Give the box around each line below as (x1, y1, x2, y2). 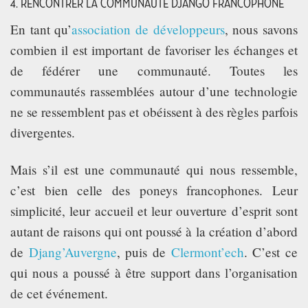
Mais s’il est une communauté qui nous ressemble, (10, 161, 298, 179)
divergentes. (10, 124, 75, 142)
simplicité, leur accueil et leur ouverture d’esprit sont (10, 202, 298, 220)
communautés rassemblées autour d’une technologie (10, 82, 298, 100)
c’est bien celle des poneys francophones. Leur (10, 181, 298, 199)
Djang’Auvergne (28, 243, 117, 261)
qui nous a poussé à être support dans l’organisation (10, 264, 298, 282)
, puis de (116, 243, 171, 261)
